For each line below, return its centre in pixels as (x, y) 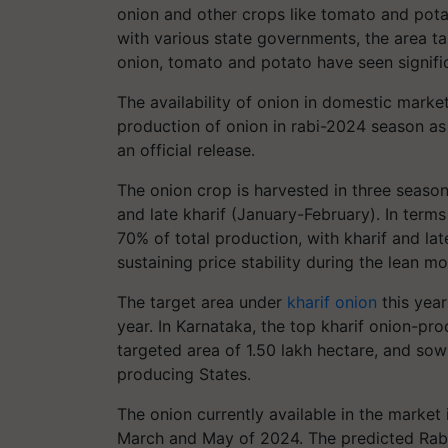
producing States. (184, 373)
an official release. (186, 149)
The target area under (202, 301)
